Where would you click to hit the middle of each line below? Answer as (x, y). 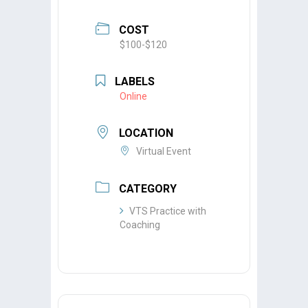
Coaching (140, 224)
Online (133, 96)
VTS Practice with (168, 211)
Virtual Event (164, 152)
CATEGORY (148, 188)
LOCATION (146, 133)
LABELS (135, 81)
